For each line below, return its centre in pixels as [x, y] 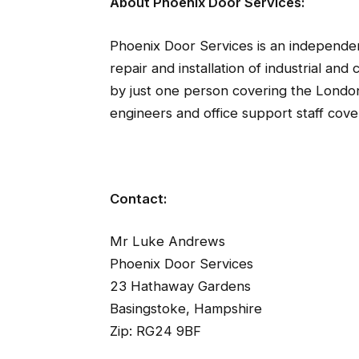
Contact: [138, 198]
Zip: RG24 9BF [155, 331]
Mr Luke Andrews [167, 242]
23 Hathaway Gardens [180, 286]
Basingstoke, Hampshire [186, 309]
